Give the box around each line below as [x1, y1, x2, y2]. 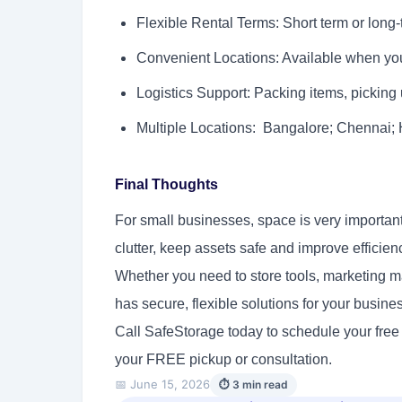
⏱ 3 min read [219, 377, 288, 391]
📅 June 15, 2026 [115, 377, 210, 392]
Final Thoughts [115, 176, 218, 192]
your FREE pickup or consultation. [115, 351, 332, 367]
